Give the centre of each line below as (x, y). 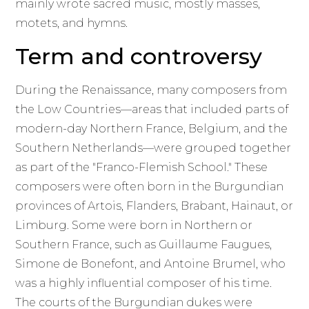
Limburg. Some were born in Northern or (134, 225)
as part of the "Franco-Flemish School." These (142, 167)
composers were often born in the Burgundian (150, 186)
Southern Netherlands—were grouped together (153, 148)
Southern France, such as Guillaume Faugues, (144, 244)
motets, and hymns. (72, 23)
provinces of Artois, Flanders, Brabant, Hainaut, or (154, 206)
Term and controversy (139, 56)
